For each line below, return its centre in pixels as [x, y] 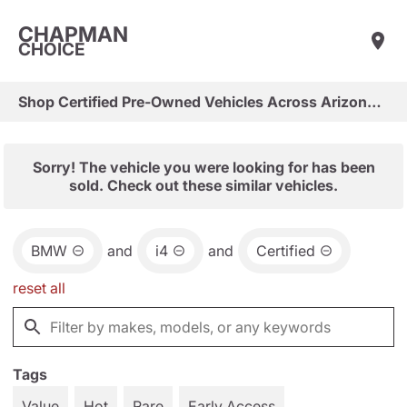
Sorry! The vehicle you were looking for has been [203, 167]
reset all [39, 288]
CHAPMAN [73, 34]
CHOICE [52, 49]
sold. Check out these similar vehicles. [203, 185]
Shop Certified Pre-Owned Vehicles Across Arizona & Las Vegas [374, 102]
